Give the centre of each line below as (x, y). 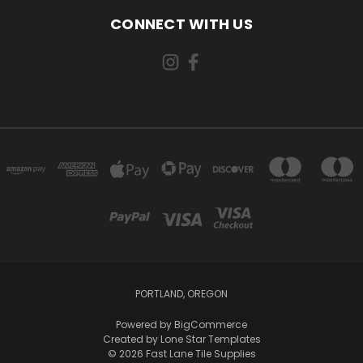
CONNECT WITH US (181, 24)
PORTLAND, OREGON (181, 294)
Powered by (145, 325)
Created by (131, 340)
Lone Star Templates (210, 340)
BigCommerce (211, 325)
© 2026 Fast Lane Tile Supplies (181, 354)
